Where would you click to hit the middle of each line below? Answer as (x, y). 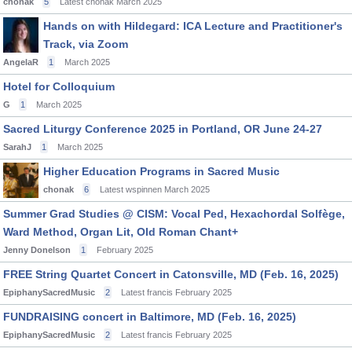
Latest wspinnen (131, 189)
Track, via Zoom (86, 44)
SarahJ (17, 147)
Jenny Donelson (37, 250)
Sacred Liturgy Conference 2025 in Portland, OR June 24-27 (163, 129)
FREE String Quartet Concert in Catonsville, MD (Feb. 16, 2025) (171, 274)
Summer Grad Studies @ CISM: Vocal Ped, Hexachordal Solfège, (174, 214)
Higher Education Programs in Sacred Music (161, 171)
